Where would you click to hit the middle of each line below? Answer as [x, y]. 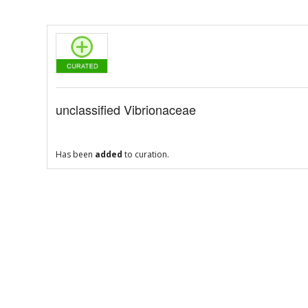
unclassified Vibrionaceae [125, 110]
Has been [75, 155]
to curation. [145, 155]
